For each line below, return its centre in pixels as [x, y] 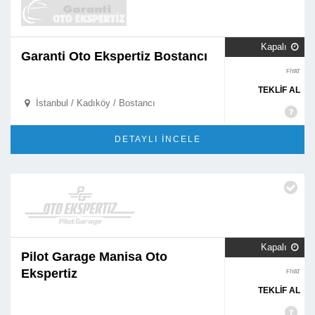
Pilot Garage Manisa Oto [94, 257]
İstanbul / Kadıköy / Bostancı [94, 103]
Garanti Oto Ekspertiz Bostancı [114, 56]
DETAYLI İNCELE [157, 139]
